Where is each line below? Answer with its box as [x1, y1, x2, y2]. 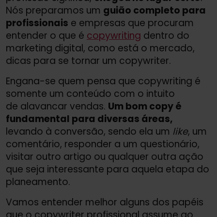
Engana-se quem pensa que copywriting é [6, 74, 201, 88]
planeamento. [6, 175, 70, 188]
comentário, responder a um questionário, [6, 137, 200, 151]
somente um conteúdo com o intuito [6, 87, 175, 100]
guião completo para [103, 3, 206, 17]
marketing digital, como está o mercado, [6, 41, 195, 55]
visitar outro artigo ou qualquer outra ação [6, 150, 203, 163]
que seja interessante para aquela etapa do [6, 162, 209, 176]
